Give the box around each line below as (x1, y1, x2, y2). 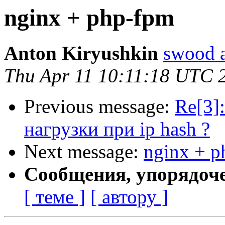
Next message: (24, 141, 144, 163)
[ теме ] (24, 186, 85, 208)
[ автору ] (90, 186, 168, 208)
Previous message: (24, 95, 175, 118)
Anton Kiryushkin (4, 42, 158, 64)
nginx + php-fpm (4, 5, 174, 31)
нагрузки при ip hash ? (24, 118, 210, 140)
